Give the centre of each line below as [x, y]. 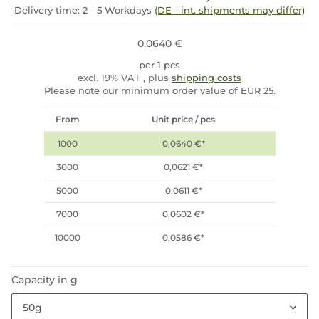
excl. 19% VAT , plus [125, 78]
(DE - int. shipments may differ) [230, 10]
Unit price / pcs [183, 120]
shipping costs [206, 78]
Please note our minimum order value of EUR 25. [159, 91]
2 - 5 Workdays [119, 10]
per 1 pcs [159, 65]
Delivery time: [48, 10]
